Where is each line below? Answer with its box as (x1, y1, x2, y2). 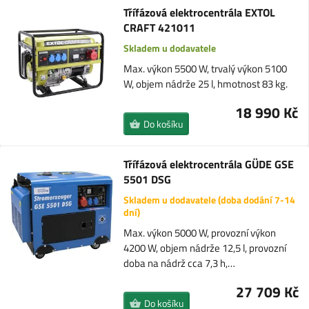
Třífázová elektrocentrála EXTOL (123, 4, 275, 21)
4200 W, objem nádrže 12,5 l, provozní (123, 240, 287, 256)
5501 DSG (123, 171, 172, 188)
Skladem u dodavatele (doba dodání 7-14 (123, 192, 296, 207)
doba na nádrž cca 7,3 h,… (123, 255, 236, 271)
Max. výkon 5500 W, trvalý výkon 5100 (123, 61, 287, 77)
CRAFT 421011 (123, 19, 195, 36)
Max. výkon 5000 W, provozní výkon (123, 225, 277, 241)
